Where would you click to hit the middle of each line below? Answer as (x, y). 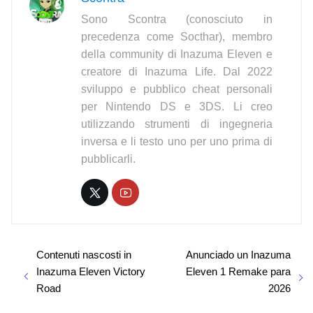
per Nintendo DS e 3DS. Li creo (177, 106)
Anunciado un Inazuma (238, 255)
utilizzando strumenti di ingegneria (177, 124)
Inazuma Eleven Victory (91, 272)
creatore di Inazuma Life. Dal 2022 (177, 71)
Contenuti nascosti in (84, 255)
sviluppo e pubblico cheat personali (177, 89)
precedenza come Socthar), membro (177, 36)
